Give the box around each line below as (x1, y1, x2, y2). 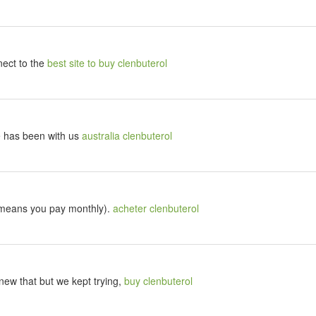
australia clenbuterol (82, 128, 172, 143)
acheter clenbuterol (113, 201, 199, 216)
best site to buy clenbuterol (47, 56, 167, 71)
